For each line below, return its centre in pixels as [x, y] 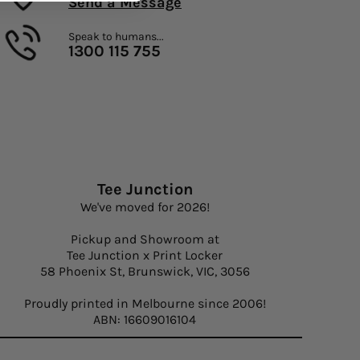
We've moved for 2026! [145, 207]
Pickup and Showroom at [145, 239]
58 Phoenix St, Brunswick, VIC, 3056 [145, 271]
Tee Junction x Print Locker [145, 255]
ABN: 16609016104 [145, 319]
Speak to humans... [116, 37]
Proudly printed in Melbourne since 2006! [145, 303]
